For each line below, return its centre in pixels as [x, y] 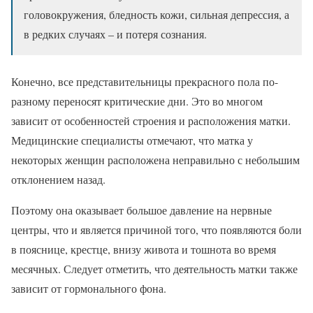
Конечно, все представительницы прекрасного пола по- [145, 82]
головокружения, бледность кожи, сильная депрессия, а [156, 15]
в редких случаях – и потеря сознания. [115, 34]
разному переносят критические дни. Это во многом [137, 101]
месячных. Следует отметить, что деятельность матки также [154, 269]
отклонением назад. [58, 180]
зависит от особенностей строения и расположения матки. [151, 121]
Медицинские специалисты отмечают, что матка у [132, 140]
